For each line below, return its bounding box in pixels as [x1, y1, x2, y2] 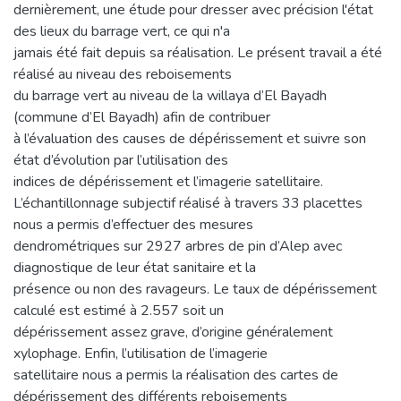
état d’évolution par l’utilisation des [13, 149, 228, 170]
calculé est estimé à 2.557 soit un [13, 300, 224, 320]
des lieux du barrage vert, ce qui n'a [13, 21, 230, 41]
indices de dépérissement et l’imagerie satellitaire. [13, 171, 323, 192]
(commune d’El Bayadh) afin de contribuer [13, 107, 270, 127]
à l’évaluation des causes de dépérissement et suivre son [13, 128, 366, 149]
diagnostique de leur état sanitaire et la [13, 257, 256, 277]
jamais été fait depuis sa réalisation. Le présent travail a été [13, 42, 382, 63]
